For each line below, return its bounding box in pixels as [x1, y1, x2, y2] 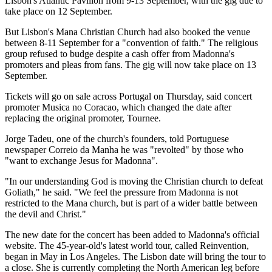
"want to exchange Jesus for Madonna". [5, 155, 158, 166]
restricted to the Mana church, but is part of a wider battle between [5, 197, 257, 208]
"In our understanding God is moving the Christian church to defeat [5, 175, 263, 186]
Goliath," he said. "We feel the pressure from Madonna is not [5, 186, 238, 197]
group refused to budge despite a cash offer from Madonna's [5, 48, 234, 59]
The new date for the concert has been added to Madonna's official [5, 229, 259, 240]
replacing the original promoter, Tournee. [5, 112, 161, 123]
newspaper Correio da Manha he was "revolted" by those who [5, 144, 243, 155]
